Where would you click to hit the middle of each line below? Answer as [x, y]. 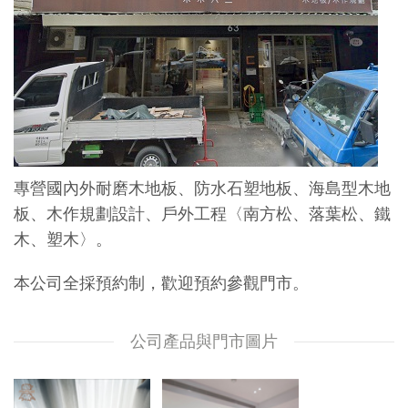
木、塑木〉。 [63, 240]
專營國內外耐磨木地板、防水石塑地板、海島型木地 [202, 189]
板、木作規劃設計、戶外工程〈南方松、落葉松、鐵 [202, 214]
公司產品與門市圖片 [204, 342]
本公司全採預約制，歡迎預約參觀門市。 [161, 283]
